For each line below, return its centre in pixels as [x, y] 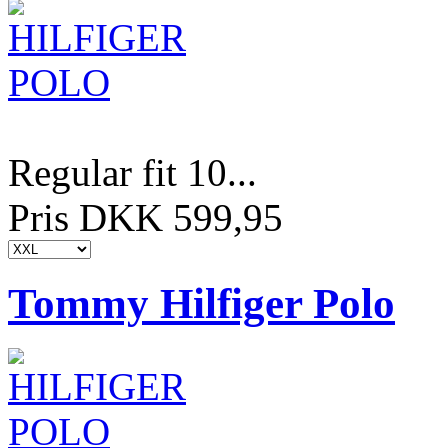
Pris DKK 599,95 [145, 218]
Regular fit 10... [132, 173]
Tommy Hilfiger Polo [201, 304]
